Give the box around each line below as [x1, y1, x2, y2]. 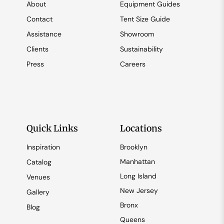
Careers [120, 59, 145, 69]
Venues [26, 172, 50, 182]
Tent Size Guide [120, 14, 170, 24]
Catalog [26, 157, 51, 167]
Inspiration [26, 142, 60, 152]
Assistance [26, 29, 61, 39]
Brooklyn [120, 142, 147, 152]
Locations [120, 123, 162, 134]
